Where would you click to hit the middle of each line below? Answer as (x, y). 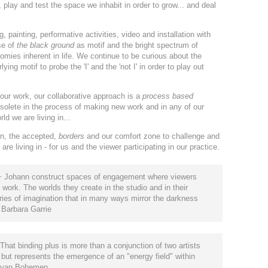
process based (168, 96)
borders (71, 136)
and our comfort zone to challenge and (152, 136)
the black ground (45, 45)
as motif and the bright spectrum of (136, 45)
